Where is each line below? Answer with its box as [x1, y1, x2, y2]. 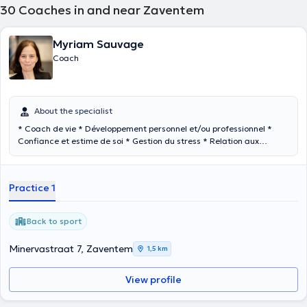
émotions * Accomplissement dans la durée [56, 148, 190, 158]
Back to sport [27, 216, 82, 226]
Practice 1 [9, 182, 56, 194]
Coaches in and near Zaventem [19, 2, 204, 18]
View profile [125, 273, 182, 286]
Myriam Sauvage [53, 37, 144, 51]
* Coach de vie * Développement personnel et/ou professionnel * [18, 123, 78, 134]
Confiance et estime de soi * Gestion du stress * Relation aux [18, 136, 125, 146]
